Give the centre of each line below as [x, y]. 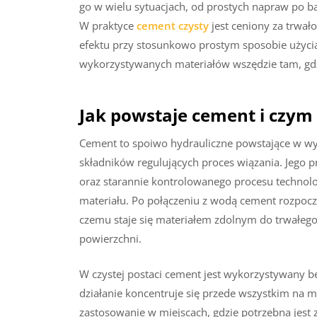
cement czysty [173, 25]
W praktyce [108, 25]
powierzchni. [110, 239]
